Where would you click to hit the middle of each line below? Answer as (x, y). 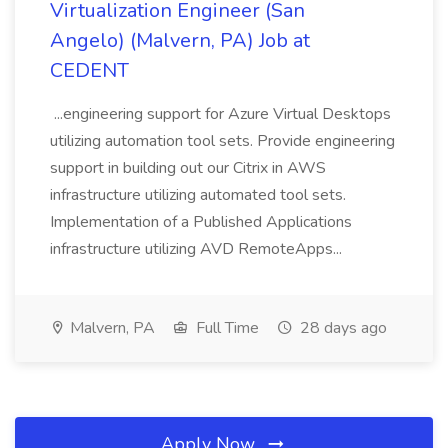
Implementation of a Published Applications (201, 222)
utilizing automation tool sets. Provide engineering (222, 141)
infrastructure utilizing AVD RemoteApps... (198, 249)
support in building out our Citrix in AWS (188, 168)
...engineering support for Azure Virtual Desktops (220, 114)
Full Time (225, 328)
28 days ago (341, 328)
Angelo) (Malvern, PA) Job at (180, 40)
